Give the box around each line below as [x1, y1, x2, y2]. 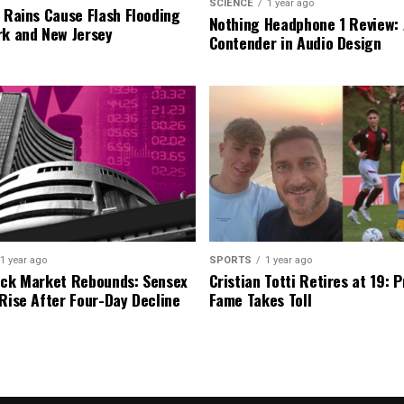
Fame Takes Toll [208, 288, 312, 312]
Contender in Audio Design [208, 31, 381, 55]
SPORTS [208, 254, 252, 267]
